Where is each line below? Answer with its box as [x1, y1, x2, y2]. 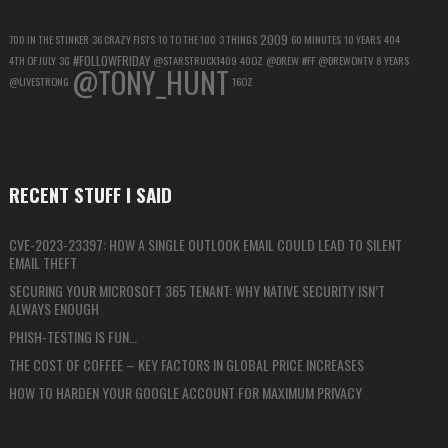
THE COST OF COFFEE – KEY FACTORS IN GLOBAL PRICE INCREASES [8, 354, 364, 376]
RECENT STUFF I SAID [8, 180, 172, 209]
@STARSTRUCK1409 [152, 52, 237, 69]
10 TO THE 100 [157, 31, 216, 48]
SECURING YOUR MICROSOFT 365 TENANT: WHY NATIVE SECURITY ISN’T [8, 280, 385, 302]
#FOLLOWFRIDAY [72, 51, 150, 71]
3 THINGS [218, 31, 257, 48]
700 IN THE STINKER [8, 31, 89, 48]
